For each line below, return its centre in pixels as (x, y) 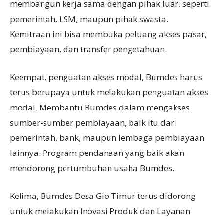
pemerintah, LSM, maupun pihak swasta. (89, 19)
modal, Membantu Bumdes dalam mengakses (100, 107)
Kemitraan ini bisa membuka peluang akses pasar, (108, 34)
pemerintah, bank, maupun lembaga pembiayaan (107, 137)
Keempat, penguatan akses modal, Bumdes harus (106, 77)
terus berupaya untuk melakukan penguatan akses (109, 92)
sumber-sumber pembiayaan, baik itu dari (93, 122)
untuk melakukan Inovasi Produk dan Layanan (100, 211)
